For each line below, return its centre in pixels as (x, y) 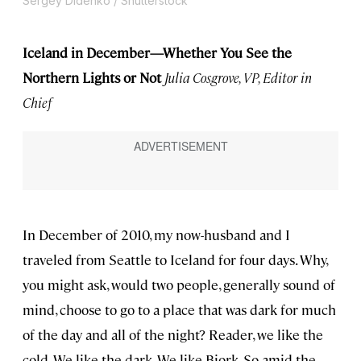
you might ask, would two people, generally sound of (179, 284)
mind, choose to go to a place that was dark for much (179, 309)
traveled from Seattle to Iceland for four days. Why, (175, 259)
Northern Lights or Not (92, 77)
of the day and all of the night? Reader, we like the (173, 334)
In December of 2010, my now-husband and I (156, 234)
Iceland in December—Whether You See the (157, 52)
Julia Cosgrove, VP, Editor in (238, 77)
